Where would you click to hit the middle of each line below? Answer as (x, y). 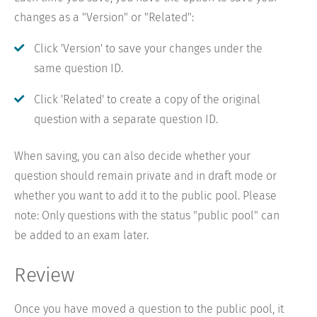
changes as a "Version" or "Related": (104, 18)
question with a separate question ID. (126, 120)
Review (45, 275)
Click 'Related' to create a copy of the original (147, 100)
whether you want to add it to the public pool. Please (145, 196)
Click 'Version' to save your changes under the (148, 49)
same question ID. (79, 69)
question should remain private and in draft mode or (145, 176)
